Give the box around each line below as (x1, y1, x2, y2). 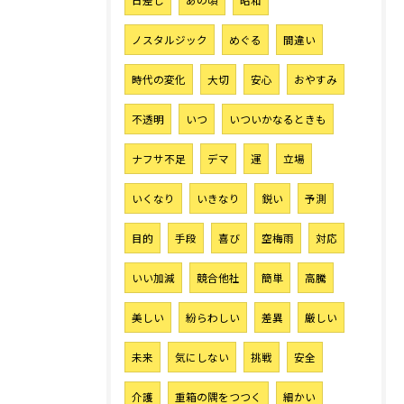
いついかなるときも (229, 112, 326, 126)
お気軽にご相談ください (127, 49, 277, 69)
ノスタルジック (132, 32, 207, 47)
